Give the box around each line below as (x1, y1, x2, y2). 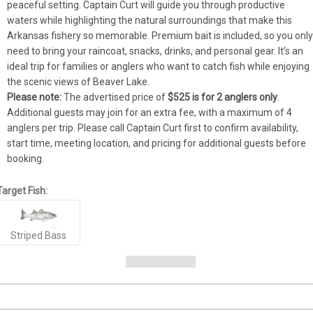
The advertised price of (61, 91, 168, 103)
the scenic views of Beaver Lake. (7, 75, 150, 87)
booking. (7, 152, 45, 164)
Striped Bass (10, 229, 67, 241)
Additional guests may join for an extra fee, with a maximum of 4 (7, 106, 293, 118)
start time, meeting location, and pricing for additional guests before (7, 137, 307, 149)
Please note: (7, 91, 62, 103)
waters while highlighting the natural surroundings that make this (7, 14, 293, 26)
